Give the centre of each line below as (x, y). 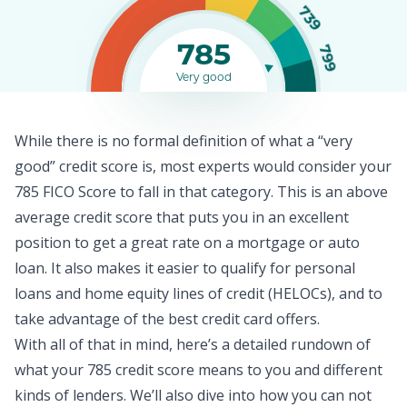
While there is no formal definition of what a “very (184, 141)
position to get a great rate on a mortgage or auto (187, 243)
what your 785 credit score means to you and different (199, 370)
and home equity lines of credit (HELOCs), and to (217, 293)
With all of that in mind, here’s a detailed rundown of (193, 344)
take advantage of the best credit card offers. (167, 319)
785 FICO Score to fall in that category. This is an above (201, 192)
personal (325, 268)
